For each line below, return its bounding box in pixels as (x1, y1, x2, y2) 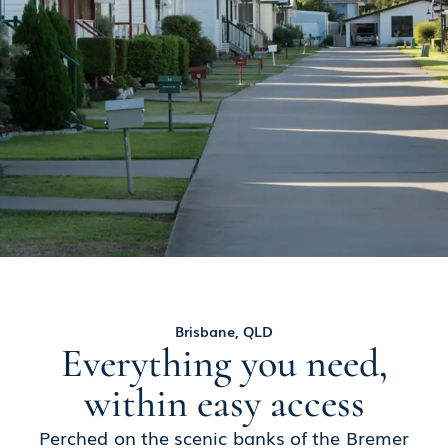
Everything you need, (60, 339, 388, 388)
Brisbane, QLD (175, 321, 273, 342)
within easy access (83, 379, 365, 428)
